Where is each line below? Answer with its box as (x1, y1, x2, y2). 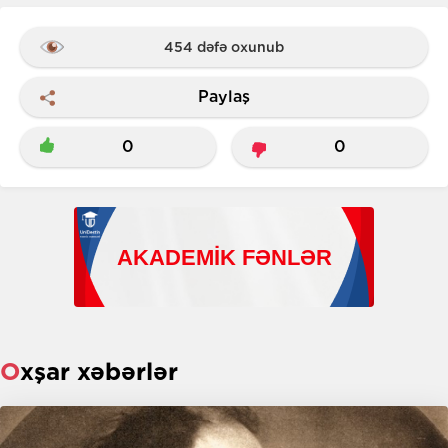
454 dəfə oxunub (164, 38, 284, 55)
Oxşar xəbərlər (20, 356, 178, 386)
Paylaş (198, 87, 250, 107)
